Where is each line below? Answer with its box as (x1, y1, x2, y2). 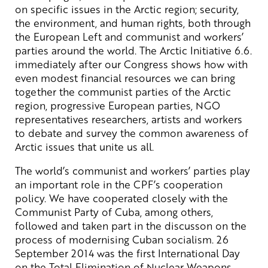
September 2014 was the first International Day (15, 245, 240, 260)
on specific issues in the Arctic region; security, (15, 1, 239, 16)
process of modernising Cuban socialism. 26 (15, 232, 229, 246)
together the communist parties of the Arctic (15, 84, 231, 99)
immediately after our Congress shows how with (15, 56, 248, 71)
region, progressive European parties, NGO (15, 98, 220, 112)
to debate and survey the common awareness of (15, 125, 248, 140)
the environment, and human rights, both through (15, 15, 251, 30)
